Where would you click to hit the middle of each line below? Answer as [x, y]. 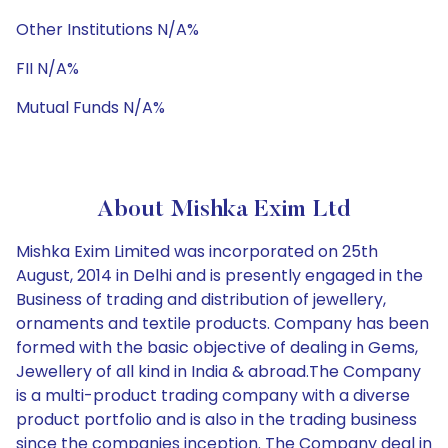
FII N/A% [47, 68]
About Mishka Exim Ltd [224, 210]
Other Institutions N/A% [107, 29]
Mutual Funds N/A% [90, 107]
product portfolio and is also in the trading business [216, 419]
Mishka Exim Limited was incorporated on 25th [197, 251]
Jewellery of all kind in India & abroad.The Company [218, 371]
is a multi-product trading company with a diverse [213, 395]
